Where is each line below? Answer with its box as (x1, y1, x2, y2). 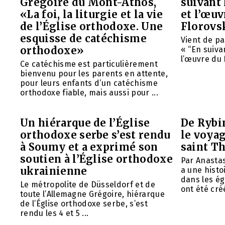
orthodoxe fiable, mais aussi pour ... (20, 87, 158, 97)
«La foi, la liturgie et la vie (20, 8, 163, 21)
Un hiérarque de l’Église (20, 116, 150, 129)
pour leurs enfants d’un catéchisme (20, 78, 158, 88)
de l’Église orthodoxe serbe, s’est (20, 198, 148, 208)
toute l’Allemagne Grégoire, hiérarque (20, 189, 165, 199)
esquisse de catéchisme (20, 32, 147, 45)
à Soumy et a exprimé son (20, 140, 158, 153)
